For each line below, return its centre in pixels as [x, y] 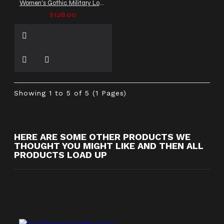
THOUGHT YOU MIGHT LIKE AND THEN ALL [109, 145]
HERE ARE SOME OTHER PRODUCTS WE [102, 136]
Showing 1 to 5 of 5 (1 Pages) [70, 93]
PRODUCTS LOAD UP [60, 154]
